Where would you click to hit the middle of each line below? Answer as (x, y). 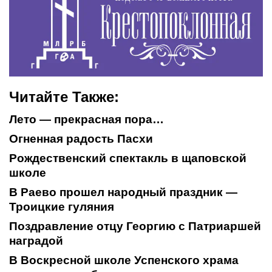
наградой (36, 241)
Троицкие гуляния (62, 207)
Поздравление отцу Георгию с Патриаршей (135, 226)
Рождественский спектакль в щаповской (128, 158)
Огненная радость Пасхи (81, 139)
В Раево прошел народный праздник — (123, 192)
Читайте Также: (64, 97)
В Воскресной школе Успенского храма (124, 260)
